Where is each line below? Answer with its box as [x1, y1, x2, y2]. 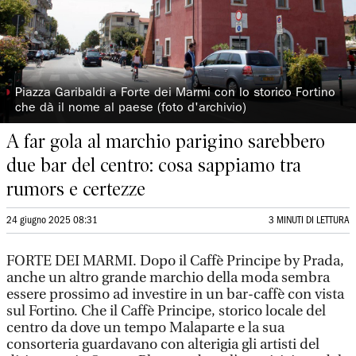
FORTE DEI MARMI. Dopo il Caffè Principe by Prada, [6, 253, 344, 269]
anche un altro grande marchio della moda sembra [6, 269, 330, 286]
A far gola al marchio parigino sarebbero [6, 130, 325, 153]
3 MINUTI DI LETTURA [269, 216, 350, 225]
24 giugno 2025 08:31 [6, 216, 98, 225]
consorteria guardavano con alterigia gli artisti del [6, 336, 319, 353]
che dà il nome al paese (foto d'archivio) [15, 103, 247, 115]
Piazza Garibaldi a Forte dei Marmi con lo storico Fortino [15, 87, 336, 100]
